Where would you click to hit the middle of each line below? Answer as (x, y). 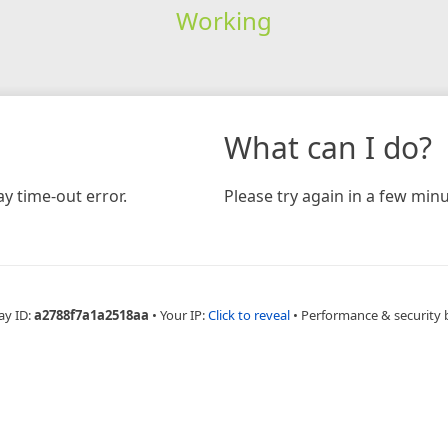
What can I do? (328, 147)
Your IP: (183, 314)
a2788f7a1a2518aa (91, 314)
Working (223, 20)
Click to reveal (248, 314)
